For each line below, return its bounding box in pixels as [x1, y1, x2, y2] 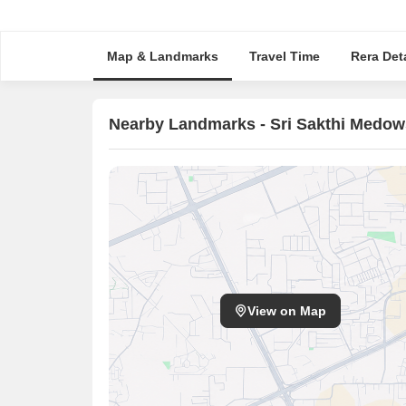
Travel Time [248, 49, 320, 63]
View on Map [247, 303, 326, 318]
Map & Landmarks [106, 49, 218, 63]
